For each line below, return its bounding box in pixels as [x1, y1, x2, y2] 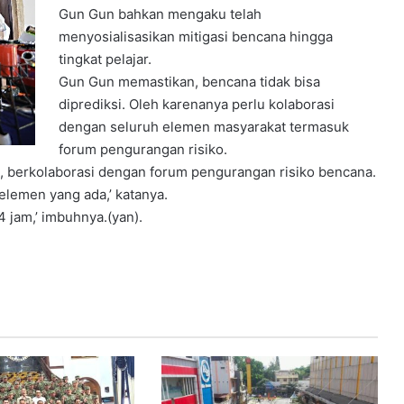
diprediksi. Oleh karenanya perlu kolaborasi [59, 95, 335, 113]
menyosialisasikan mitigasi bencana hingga [59, 27, 334, 45]
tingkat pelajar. [59, 50, 152, 68]
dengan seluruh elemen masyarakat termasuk [59, 117, 350, 135]
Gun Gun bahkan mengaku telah [59, 5, 262, 23]
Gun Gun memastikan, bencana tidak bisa [59, 72, 321, 90]
